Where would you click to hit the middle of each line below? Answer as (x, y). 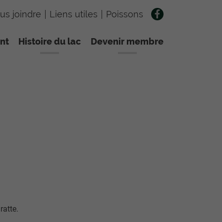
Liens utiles (74, 14)
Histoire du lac (50, 41)
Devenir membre (127, 41)
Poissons (125, 14)
